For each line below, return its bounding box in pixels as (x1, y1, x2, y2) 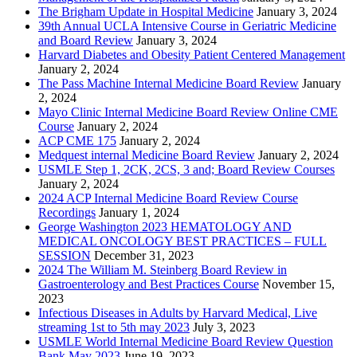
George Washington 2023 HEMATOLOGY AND (38, 219, 292, 233)
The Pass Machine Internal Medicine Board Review (38, 76, 299, 90)
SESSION (38, 248, 91, 262)
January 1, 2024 (99, 205, 179, 219)
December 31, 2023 (94, 248, 194, 262)
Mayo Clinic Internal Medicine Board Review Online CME (38, 104, 338, 119)
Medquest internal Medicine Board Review (38, 147, 255, 162)
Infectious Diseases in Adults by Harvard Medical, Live (38, 305, 317, 320)
